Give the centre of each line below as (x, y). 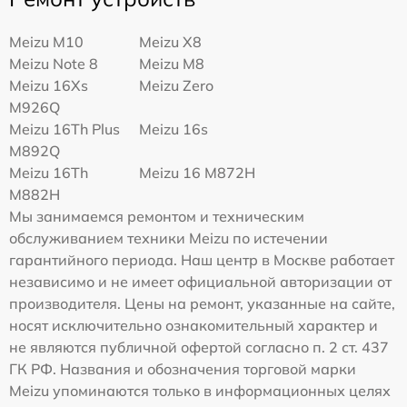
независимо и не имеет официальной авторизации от (200, 281)
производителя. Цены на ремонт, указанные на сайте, (202, 303)
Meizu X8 (171, 41)
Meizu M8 (172, 63)
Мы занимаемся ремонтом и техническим (157, 216)
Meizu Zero (177, 85)
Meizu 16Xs (49, 85)
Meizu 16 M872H (198, 172)
